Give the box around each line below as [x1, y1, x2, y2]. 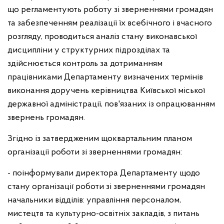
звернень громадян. [7, 113, 85, 122]
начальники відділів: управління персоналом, [7, 195, 181, 205]
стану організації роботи [7, 182, 106, 191]
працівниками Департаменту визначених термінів [7, 72, 203, 82]
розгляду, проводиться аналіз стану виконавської [7, 32, 197, 41]
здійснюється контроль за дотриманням [7, 59, 162, 68]
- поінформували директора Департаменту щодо [7, 168, 200, 178]
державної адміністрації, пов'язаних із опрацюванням [7, 99, 215, 109]
